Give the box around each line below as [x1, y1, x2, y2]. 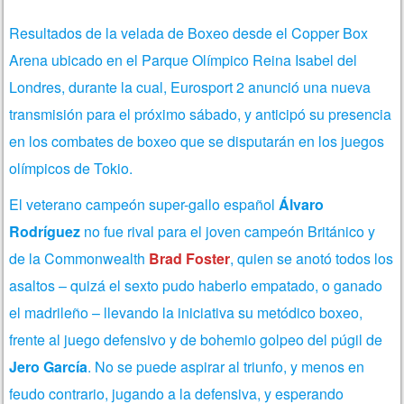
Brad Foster [149, 247, 231, 269]
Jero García [9, 355, 88, 377]
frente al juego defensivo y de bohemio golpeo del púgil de [9, 328, 383, 350]
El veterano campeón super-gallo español [9, 193, 280, 215]
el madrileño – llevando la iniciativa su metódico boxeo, [9, 301, 363, 323]
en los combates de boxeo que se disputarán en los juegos [9, 130, 385, 151]
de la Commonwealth [9, 247, 150, 269]
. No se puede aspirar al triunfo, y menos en [87, 355, 365, 377]
